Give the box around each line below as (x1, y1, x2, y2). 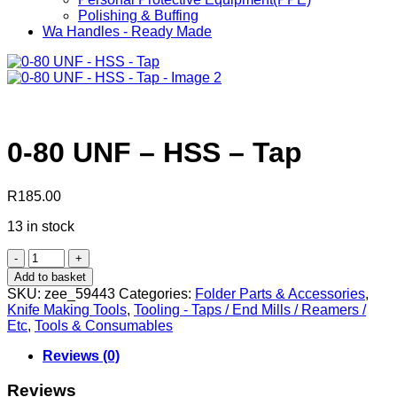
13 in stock (7, 218, 74, 234)
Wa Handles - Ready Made (43, 24, 212, 39)
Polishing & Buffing (78, 8, 198, 23)
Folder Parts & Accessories (195, 285, 365, 301)
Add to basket (14, 269, 86, 284)
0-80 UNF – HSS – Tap (7, 136, 302, 169)
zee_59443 (44, 285, 115, 301)
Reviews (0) (43, 347, 120, 363)
